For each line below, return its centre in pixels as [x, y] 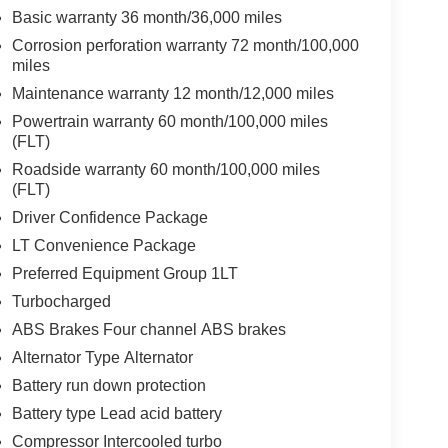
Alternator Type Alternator [102, 357]
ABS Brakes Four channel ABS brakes [148, 329]
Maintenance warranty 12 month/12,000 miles [172, 93]
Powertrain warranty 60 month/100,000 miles [169, 121]
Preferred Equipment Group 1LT [124, 273]
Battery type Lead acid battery [116, 413]
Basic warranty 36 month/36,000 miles [146, 17]
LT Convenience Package [103, 245]
